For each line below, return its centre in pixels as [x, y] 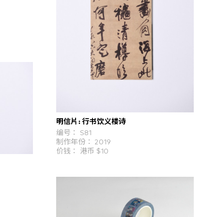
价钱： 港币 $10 [82, 151]
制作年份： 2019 [83, 142]
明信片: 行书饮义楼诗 [91, 120]
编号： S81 [74, 133]
